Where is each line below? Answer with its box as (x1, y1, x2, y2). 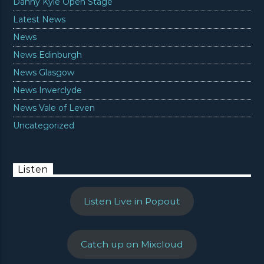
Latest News (13, 14, 66, 25)
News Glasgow (13, 67, 75, 78)
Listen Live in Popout (84, 195, 180, 207)
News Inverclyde (13, 84, 82, 95)
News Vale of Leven (13, 102, 95, 113)
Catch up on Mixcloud (81, 238, 183, 250)
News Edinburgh (13, 49, 82, 60)
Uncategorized (13, 120, 75, 131)
